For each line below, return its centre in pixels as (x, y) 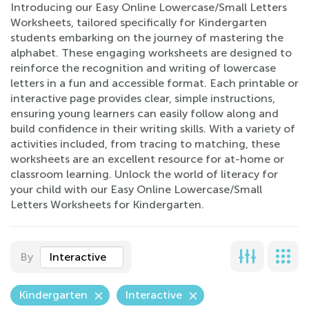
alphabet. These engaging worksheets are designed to (151, 53)
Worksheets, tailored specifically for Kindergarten (139, 22)
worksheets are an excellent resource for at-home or (147, 159)
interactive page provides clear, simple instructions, (143, 98)
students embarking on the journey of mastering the (147, 38)
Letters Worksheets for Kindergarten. (107, 205)
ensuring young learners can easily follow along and (144, 113)
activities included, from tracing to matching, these (145, 144)
